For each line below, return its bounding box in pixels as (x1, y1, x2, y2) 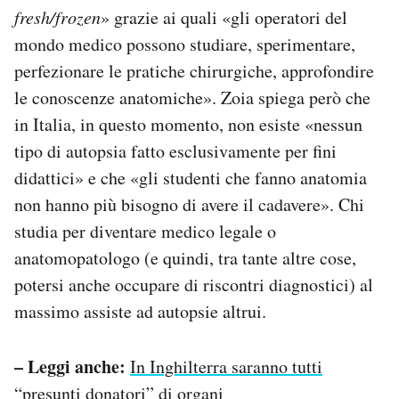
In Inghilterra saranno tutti (130, 354, 322, 379)
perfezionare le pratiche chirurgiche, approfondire (14, 59, 374, 84)
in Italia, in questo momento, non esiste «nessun (14, 112, 362, 137)
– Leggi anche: (14, 354, 126, 380)
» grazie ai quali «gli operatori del (101, 5, 347, 30)
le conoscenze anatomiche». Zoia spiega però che (14, 85, 370, 110)
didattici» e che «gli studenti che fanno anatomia (14, 166, 367, 191)
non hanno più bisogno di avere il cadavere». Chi (14, 192, 364, 217)
